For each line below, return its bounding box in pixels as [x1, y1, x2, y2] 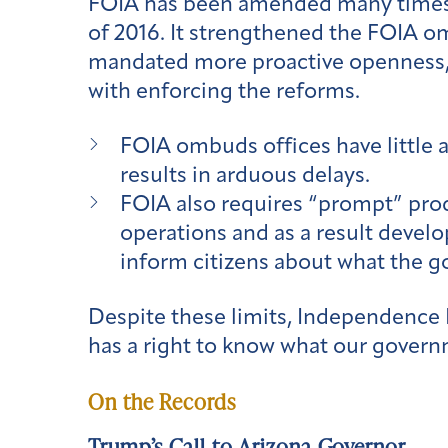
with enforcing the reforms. [88, 81, 365, 105]
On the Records [88, 386, 236, 418]
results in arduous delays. [120, 164, 375, 188]
